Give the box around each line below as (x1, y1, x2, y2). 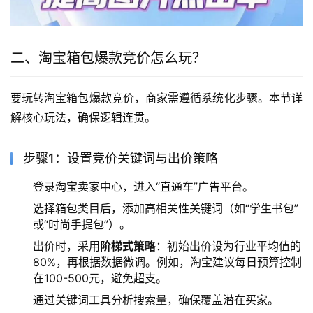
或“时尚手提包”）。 (33, 217, 131, 231)
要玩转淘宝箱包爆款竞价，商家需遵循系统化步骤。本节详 (10, 90, 303, 105)
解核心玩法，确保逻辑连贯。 (10, 110, 156, 124)
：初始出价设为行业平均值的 (156, 238, 301, 253)
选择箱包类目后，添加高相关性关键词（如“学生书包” (33, 201, 298, 215)
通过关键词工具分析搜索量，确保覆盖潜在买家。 (33, 292, 279, 307)
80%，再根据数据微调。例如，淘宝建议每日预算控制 (33, 254, 302, 269)
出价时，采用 (33, 238, 100, 253)
